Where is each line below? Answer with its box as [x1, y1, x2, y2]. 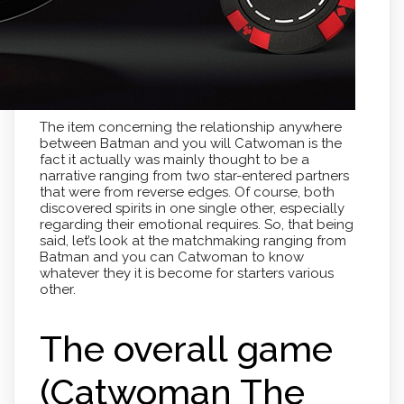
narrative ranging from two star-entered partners [39, 167, 349, 184]
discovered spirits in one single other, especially [39, 199, 344, 216]
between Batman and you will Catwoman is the [39, 134, 342, 151]
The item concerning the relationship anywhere [39, 118, 342, 135]
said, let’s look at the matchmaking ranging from [39, 232, 346, 249]
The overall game [39, 327, 333, 371]
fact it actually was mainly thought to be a [39, 151, 309, 168]
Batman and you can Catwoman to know [39, 248, 304, 265]
